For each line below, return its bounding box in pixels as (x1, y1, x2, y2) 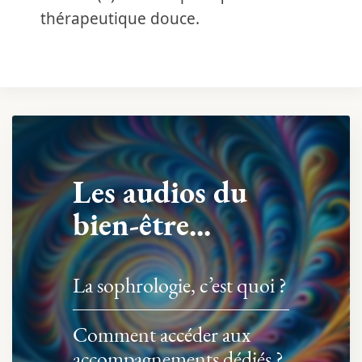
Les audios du (73, 172, 247, 212)
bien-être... (73, 204, 211, 244)
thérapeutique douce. (40, 8, 200, 29)
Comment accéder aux (73, 321, 250, 348)
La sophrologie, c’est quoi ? (73, 271, 287, 299)
